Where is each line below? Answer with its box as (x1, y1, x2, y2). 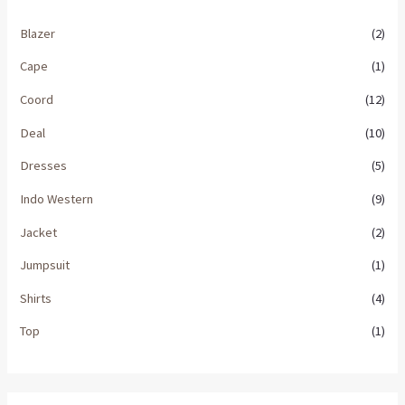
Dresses (20, 157, 68, 174)
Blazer (20, 24, 56, 42)
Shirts (20, 289, 52, 306)
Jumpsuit (20, 257, 71, 274)
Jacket (20, 223, 58, 240)
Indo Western (20, 190, 94, 207)
